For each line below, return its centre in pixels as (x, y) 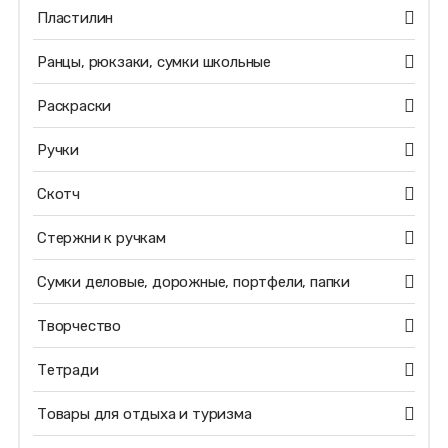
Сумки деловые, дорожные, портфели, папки (193, 282)
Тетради (67, 370)
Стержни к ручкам (101, 238)
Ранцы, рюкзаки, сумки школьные (153, 62)
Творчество (78, 326)
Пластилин (75, 18)
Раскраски (74, 106)
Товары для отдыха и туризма (144, 414)
